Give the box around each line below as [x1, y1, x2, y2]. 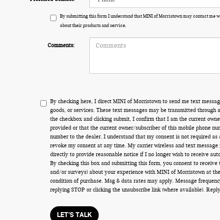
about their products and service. [60, 23, 127, 28]
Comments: [47, 42, 75, 49]
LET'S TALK [57, 211, 92, 219]
